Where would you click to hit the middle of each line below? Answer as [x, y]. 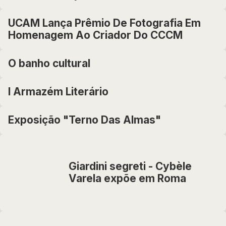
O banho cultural [49, 63]
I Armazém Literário [58, 92]
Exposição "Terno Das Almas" [84, 120]
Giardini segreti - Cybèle [130, 166]
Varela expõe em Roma [127, 178]
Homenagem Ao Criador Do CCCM [95, 35]
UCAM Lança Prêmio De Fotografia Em [104, 23]
